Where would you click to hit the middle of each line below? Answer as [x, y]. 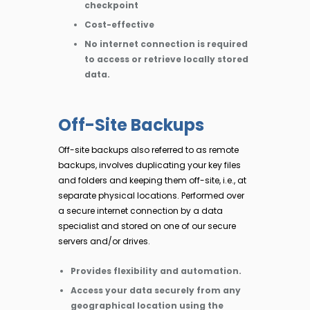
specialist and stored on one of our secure [147, 226]
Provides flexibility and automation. [156, 271]
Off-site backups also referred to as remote [148, 149]
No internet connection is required [166, 44]
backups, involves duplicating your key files [149, 165]
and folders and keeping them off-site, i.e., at [152, 180]
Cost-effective [119, 25]
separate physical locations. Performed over [151, 195]
